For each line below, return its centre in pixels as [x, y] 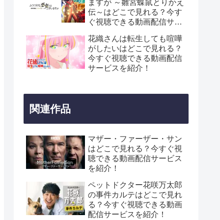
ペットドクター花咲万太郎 [135, 185]
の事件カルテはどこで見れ [135, 194]
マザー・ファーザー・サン [135, 138]
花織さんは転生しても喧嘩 [135, 39]
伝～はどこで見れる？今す [135, 12]
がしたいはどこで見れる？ [135, 49]
